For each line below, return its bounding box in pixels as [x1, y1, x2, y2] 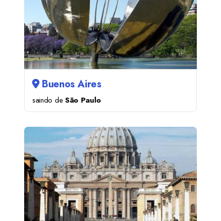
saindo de [32, 94, 65, 106]
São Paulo [65, 94, 101, 106]
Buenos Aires [39, 76, 102, 91]
